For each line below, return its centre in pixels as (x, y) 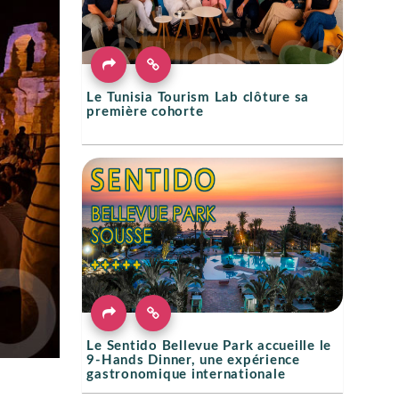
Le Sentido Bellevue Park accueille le (209, 346)
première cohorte (145, 112)
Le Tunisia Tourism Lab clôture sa (198, 98)
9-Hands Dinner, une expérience (193, 360)
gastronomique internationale (186, 375)
